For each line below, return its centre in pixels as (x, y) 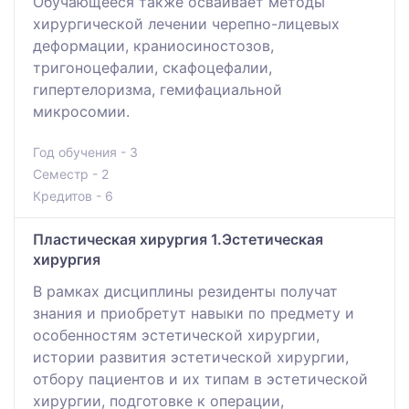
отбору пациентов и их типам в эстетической (200, 379)
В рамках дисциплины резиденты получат (185, 292)
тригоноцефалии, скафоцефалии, (152, 68)
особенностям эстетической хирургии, (176, 336)
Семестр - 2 (71, 174)
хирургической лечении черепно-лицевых (186, 24)
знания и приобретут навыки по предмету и (194, 314)
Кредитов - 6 (73, 196)
